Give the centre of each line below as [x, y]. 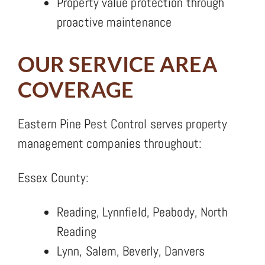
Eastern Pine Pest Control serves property [123, 123]
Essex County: [54, 177]
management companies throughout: [110, 143]
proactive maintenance [114, 22]
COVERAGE [76, 89]
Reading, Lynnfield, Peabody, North [143, 211]
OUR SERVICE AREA [118, 64]
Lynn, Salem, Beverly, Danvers [131, 251]
